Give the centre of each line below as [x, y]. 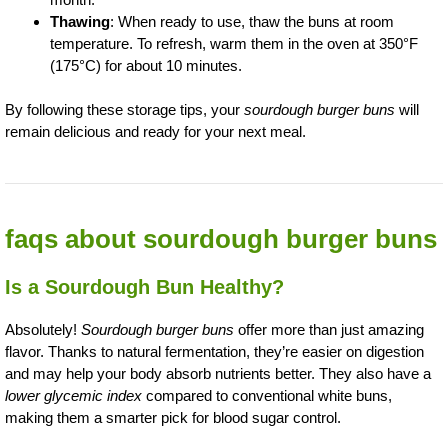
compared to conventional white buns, [267, 395]
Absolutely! [43, 329]
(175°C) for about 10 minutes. [146, 65]
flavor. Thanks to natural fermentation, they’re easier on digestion [214, 351]
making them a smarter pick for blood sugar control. [173, 417]
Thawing [80, 21]
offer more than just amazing [329, 329]
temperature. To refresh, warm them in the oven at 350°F [234, 43]
